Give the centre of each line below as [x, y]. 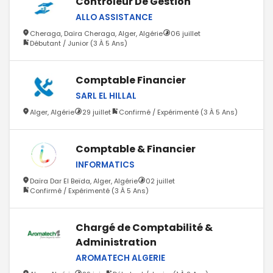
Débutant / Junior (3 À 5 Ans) [79, 43]
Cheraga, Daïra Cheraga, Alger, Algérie [96, 33]
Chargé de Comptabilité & [144, 227]
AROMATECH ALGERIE [120, 258]
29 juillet [97, 112]
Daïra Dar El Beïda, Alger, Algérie [84, 181]
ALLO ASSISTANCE [114, 17]
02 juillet [160, 181]
